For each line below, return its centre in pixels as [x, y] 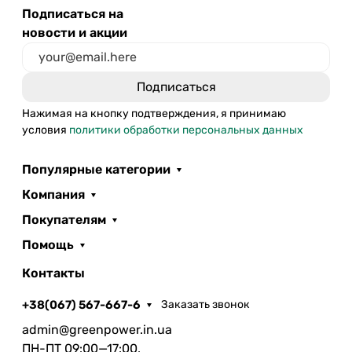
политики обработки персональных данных [186, 130]
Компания [53, 194]
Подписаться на [73, 13]
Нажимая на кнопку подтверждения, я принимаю [154, 113]
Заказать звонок [206, 304]
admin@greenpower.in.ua [97, 329]
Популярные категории [96, 169]
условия [46, 130]
